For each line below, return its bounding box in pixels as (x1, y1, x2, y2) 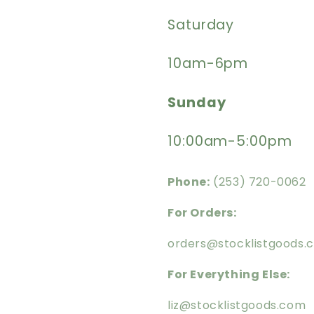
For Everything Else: (168, 266, 290, 282)
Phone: (168, 174, 210, 190)
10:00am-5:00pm (168, 132, 292, 151)
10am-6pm (168, 54, 249, 74)
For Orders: (168, 205, 240, 221)
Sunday (168, 93, 226, 112)
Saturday (168, 15, 235, 34)
